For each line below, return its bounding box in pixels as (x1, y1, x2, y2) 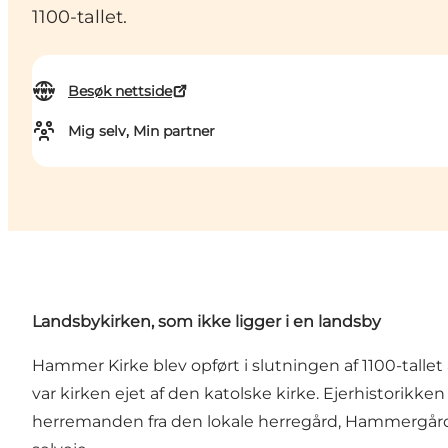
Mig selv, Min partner (68, 122, 215, 141)
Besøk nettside (68, 82, 172, 101)
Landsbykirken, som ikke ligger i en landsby (32, 312, 381, 332)
